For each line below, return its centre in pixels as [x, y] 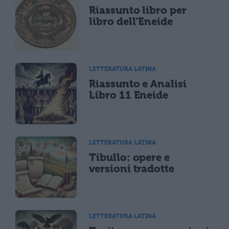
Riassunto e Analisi [138, 84]
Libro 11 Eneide [129, 95]
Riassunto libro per [138, 10]
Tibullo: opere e [130, 157]
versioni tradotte [132, 168]
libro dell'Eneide [131, 21]
